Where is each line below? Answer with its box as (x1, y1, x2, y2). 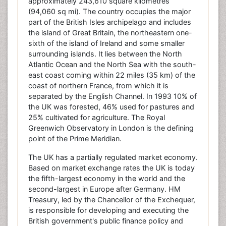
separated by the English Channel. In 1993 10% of (28, 92, 197, 100)
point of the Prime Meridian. (28, 134, 122, 143)
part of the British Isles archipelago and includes (28, 18, 191, 26)
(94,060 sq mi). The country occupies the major (28, 7, 191, 16)
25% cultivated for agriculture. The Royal (28, 113, 165, 122)
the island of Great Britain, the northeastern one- (28, 28, 192, 37)
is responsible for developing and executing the (28, 206, 189, 214)
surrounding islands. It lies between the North (28, 49, 182, 58)
